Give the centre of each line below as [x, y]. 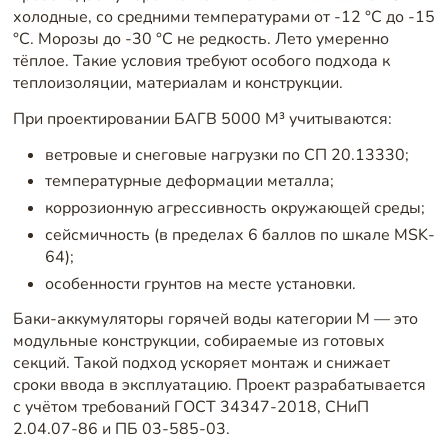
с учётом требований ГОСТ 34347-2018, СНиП [190, 407]
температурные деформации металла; [189, 181]
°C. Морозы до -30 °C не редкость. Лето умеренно [200, 39]
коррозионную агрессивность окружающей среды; [234, 208]
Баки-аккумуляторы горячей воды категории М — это [215, 319]
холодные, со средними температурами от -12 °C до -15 [223, 17]
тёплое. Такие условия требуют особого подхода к [201, 61]
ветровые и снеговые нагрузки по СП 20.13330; [226, 154]
